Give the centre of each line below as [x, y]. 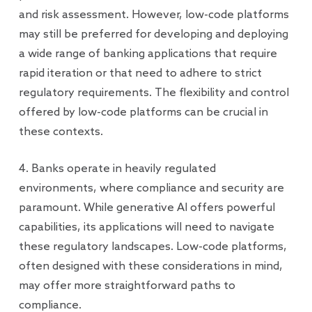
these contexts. [61, 132]
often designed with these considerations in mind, [150, 266]
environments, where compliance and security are [151, 188]
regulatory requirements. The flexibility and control [154, 93]
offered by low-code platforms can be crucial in [143, 112]
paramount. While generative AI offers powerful [147, 208]
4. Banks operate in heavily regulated [117, 169]
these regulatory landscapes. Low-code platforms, [153, 247]
